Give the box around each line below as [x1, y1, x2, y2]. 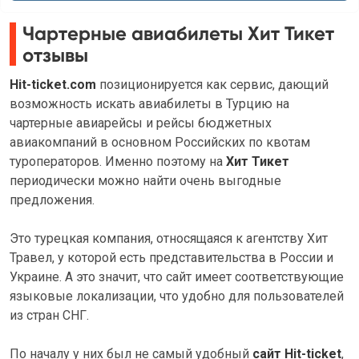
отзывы [22, 43, 88, 67]
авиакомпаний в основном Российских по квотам [10, 135, 310, 151]
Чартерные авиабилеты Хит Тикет [22, 22, 334, 46]
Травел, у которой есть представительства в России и [10, 250, 333, 266]
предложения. [10, 192, 95, 208]
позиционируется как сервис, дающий [99, 77, 329, 93]
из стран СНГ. [10, 308, 89, 324]
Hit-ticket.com [10, 77, 99, 93]
